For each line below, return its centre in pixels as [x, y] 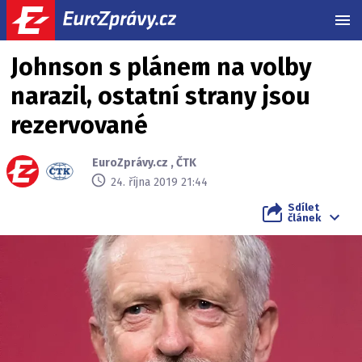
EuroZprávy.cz [130, 163]
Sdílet [303, 207]
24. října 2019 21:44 [159, 182]
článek [304, 218]
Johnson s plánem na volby [161, 67]
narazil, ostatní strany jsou [160, 96]
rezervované [79, 125]
